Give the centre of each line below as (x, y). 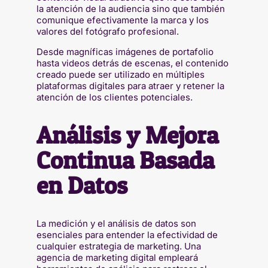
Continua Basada (125, 160)
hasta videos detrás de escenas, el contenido (132, 63)
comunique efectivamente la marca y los (122, 20)
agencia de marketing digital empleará (117, 257)
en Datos (82, 185)
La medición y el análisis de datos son (116, 223)
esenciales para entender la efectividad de (127, 234)
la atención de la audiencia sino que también (130, 8)
